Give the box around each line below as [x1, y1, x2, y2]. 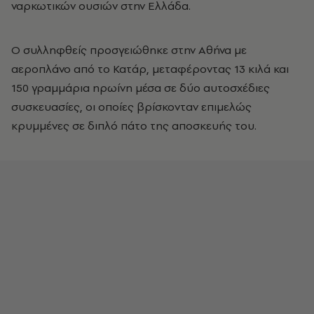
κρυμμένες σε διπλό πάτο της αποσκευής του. [11, 118, 257, 133]
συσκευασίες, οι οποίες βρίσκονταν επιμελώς [11, 99, 252, 114]
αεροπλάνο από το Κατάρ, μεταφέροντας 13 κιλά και [11, 61, 289, 76]
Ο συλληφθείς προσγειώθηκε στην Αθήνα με [11, 42, 247, 57]
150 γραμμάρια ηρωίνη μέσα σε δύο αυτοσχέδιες [11, 80, 270, 95]
